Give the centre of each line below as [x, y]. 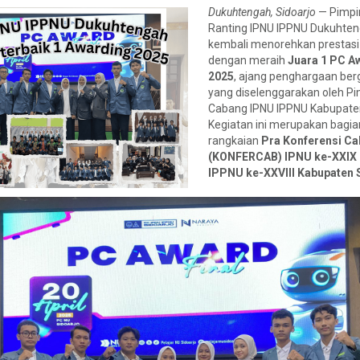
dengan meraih [248, 60]
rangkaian [235, 141]
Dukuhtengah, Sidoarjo [262, 12]
